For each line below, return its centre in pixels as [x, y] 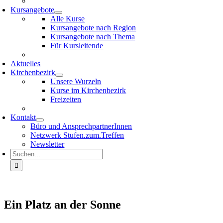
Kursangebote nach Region [93, 28]
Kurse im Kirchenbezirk [88, 90]
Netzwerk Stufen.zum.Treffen [77, 135]
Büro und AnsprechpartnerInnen [81, 126]
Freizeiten [66, 99]
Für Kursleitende [77, 46]
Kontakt [23, 117]
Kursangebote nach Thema [93, 37]
